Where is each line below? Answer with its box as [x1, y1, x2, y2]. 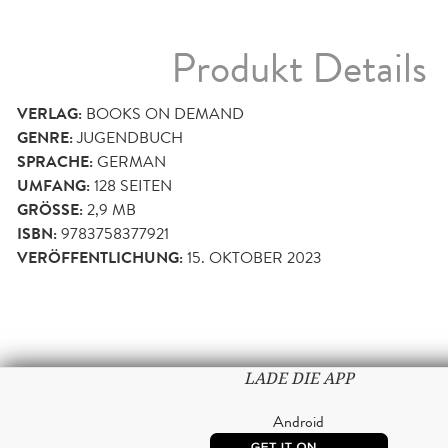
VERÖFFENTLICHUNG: [17, 245, 183, 270]
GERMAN [97, 149, 166, 173]
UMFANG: [17, 173, 90, 198]
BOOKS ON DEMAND [86, 101, 244, 125]
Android [273, 409, 324, 433]
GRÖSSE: [17, 197, 79, 222]
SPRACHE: [17, 149, 93, 174]
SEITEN [116, 173, 172, 197]
